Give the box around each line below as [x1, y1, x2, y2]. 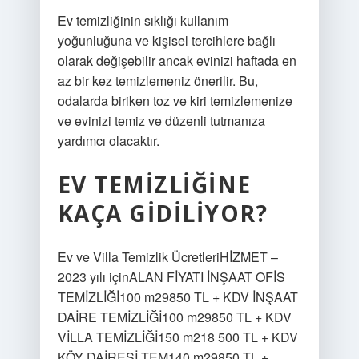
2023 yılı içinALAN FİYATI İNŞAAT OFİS [57, 268, 285, 286]
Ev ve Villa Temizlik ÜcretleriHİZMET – [57, 248, 278, 266]
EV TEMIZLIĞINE [57, 169, 252, 200]
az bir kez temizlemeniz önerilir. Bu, [57, 71, 258, 90]
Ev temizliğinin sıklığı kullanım [57, 11, 228, 30]
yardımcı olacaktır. [57, 131, 159, 150]
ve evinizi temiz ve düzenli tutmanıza [57, 111, 265, 130]
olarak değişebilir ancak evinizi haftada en [57, 51, 296, 70]
